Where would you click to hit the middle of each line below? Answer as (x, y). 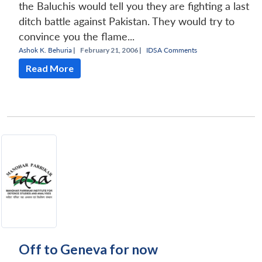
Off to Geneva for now (88, 249)
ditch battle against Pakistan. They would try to (127, 21)
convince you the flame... (77, 36)
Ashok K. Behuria (45, 50)
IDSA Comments (172, 50)
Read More (50, 68)
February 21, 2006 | (111, 50)
